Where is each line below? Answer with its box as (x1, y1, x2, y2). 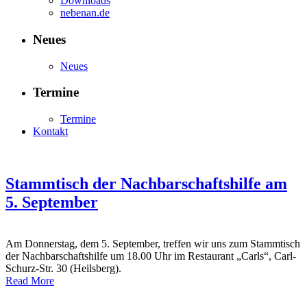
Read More (5, 275, 54, 286)
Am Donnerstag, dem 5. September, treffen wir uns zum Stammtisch (5, 238, 300, 249)
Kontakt (33, 125, 68, 138)
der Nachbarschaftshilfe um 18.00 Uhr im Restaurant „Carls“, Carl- (5, 250, 296, 262)
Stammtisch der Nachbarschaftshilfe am (5, 175, 287, 193)
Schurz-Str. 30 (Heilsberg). (5, 262, 121, 274)
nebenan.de (60, 7, 110, 19)
